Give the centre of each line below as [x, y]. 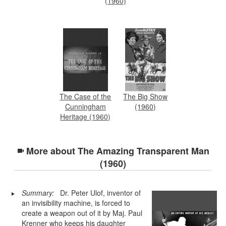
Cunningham [85, 106]
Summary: [38, 192]
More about [52, 151]
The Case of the [86, 96]
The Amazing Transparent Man [144, 151]
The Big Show [146, 96]
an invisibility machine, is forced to [76, 203]
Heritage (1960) [86, 116]
